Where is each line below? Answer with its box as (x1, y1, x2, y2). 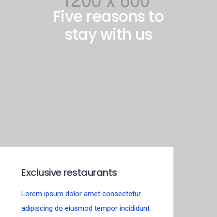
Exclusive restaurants (21, 165, 117, 179)
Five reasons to (53, 6, 164, 28)
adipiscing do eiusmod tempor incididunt (21, 203, 150, 213)
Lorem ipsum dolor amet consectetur (21, 189, 141, 198)
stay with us (65, 24, 152, 46)
